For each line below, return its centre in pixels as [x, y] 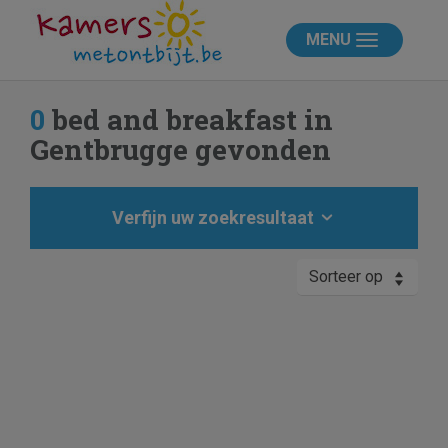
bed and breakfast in [189, 119]
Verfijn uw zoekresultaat [215, 217]
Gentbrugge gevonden [180, 149]
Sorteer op [346, 276]
